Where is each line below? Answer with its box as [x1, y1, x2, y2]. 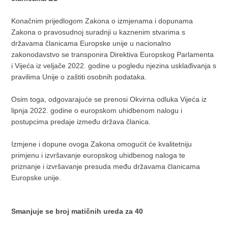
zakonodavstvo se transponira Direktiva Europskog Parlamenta [11, 50, 214, 59]
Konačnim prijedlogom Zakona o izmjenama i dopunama [11, 16, 193, 25]
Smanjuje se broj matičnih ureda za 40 [11, 207, 144, 215]
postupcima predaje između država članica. [11, 117, 151, 126]
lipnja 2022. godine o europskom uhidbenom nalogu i [11, 106, 183, 115]
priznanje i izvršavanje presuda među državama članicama [11, 162, 201, 170]
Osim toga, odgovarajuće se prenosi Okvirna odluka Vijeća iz [11, 95, 207, 103]
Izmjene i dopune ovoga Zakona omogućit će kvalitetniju [11, 139, 192, 148]
